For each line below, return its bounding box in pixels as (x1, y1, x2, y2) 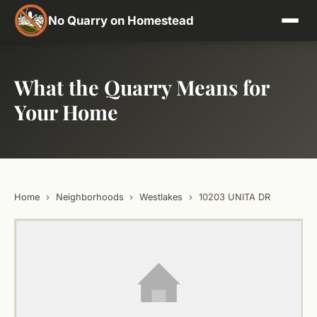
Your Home (14, 98, 118, 125)
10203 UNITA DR (198, 192, 270, 202)
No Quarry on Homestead (48, 13, 194, 28)
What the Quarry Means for (14, 74, 269, 100)
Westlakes (139, 192, 183, 202)
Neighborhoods (55, 192, 124, 202)
